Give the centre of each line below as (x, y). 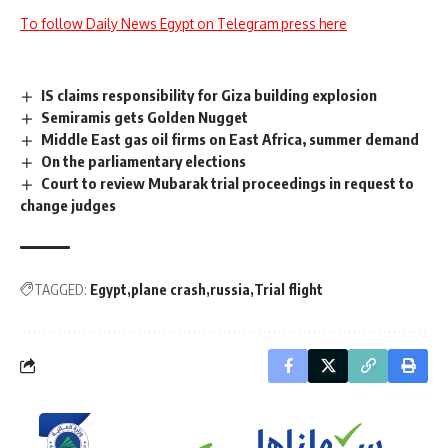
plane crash (168, 289)
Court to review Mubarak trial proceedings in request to (228, 182)
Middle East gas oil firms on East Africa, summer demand (230, 138)
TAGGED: (60, 289)
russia (230, 289)
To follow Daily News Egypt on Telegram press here (183, 24)
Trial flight (288, 289)
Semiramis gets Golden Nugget (145, 117)
